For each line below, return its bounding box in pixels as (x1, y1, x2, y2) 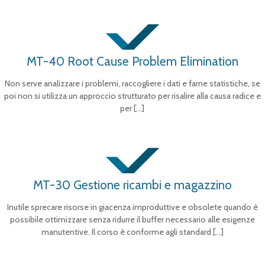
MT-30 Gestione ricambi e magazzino (33, 177, 232, 192)
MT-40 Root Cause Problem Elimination (26, 54, 238, 69)
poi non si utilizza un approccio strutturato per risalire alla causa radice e (4, 91, 261, 101)
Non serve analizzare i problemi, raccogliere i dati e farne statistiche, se (4, 78, 260, 89)
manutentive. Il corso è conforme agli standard (41, 227, 211, 237)
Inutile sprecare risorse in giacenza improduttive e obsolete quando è (7, 202, 258, 212)
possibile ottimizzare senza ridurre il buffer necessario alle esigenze (9, 214, 255, 225)
